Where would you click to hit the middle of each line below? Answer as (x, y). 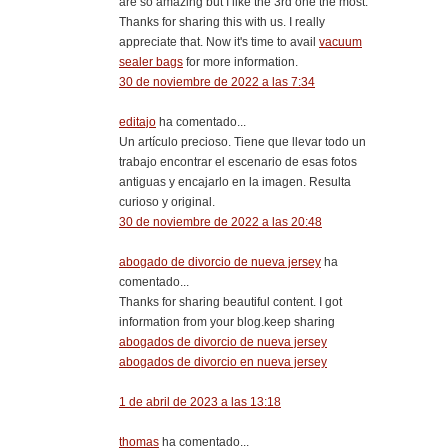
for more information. (240, 61)
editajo (137, 121)
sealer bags (151, 61)
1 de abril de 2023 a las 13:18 (200, 401)
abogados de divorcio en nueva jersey (223, 361)
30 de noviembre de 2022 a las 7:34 (217, 81)
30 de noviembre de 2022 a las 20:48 (220, 221)
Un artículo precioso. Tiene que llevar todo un (242, 141)
